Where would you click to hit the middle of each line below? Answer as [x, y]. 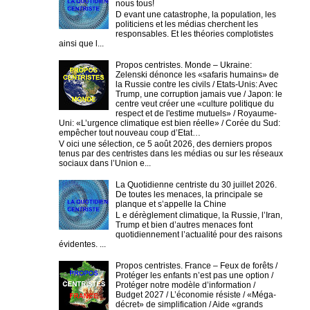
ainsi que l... [81, 43]
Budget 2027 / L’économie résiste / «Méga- [195, 295]
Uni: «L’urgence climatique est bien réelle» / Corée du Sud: [170, 123]
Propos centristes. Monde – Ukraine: [183, 65]
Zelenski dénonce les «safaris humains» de [197, 74]
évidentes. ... [82, 245]
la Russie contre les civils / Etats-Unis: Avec [196, 84]
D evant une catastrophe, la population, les [195, 14]
